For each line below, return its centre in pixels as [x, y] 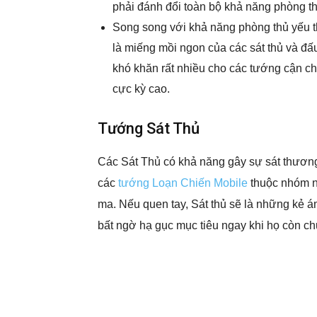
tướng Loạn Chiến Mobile [183, 183]
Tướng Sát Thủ [149, 128]
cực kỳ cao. [141, 89]
